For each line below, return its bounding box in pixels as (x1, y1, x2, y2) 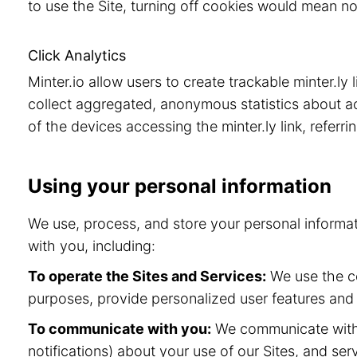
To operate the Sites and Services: (28, 268, 266, 284)
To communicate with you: (28, 320, 211, 337)
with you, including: (28, 237, 155, 254)
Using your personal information (28, 175, 331, 198)
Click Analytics (28, 47, 126, 64)
